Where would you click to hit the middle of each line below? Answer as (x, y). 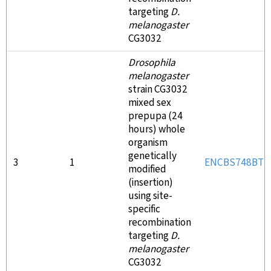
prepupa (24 (155, 116)
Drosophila (152, 63)
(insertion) (151, 183)
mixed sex (150, 103)
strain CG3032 (158, 90)
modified (147, 169)
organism (148, 143)
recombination (160, 223)
